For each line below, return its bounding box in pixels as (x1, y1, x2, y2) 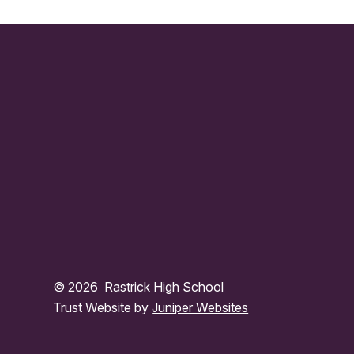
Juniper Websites (152, 299, 249, 316)
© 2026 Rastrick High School (53, 279, 224, 296)
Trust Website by (53, 299, 153, 316)
